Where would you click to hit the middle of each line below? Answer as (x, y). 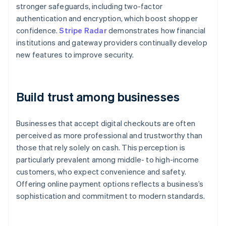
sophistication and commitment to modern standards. (111, 196)
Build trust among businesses (98, 97)
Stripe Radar (83, 31)
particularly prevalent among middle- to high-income (108, 160)
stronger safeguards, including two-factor (90, 6)
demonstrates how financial (156, 31)
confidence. (38, 31)
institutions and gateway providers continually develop (112, 43)
